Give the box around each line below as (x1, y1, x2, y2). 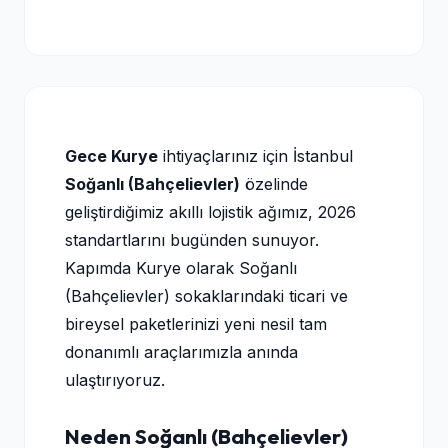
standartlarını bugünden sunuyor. (65, 230, 319, 250)
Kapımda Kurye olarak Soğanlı (65, 258, 297, 278)
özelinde (240, 174, 308, 194)
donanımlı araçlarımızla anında (65, 342, 298, 362)
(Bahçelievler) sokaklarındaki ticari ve (65, 286, 348, 306)
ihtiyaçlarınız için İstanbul (158, 146, 353, 166)
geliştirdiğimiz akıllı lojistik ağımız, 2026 (65, 202, 356, 222)
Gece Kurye (65, 146, 158, 166)
